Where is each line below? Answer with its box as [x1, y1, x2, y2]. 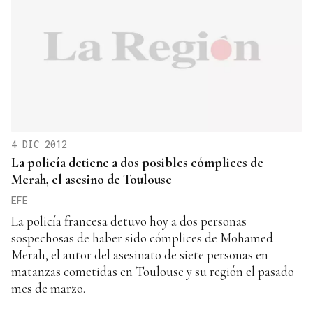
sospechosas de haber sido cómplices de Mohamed [11, 229, 273, 246]
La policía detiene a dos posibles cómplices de [11, 154, 263, 170]
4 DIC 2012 [11, 138, 67, 150]
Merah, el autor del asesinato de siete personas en [11, 246, 268, 263]
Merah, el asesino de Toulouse [11, 170, 172, 187]
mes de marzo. [11, 279, 85, 296]
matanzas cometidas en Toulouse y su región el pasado [11, 263, 294, 279]
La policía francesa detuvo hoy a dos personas [11, 212, 247, 229]
